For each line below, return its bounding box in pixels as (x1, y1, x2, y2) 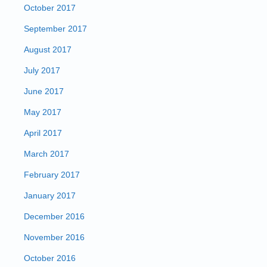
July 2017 (24, 66, 60, 75)
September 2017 (24, 24, 87, 33)
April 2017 (24, 128, 62, 138)
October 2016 (24, 253, 76, 263)
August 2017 (24, 45, 72, 54)
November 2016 (24, 232, 85, 242)
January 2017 (24, 191, 76, 200)
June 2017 (24, 86, 64, 96)
